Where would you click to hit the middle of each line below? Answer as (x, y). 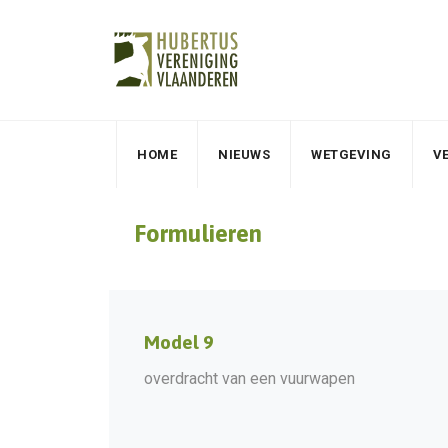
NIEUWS (244, 154)
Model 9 (178, 342)
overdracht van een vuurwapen (249, 378)
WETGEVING (351, 154)
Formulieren (198, 233)
